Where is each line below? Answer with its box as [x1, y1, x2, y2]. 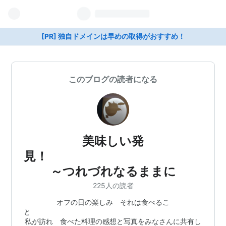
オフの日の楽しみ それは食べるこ [56, 197, 169, 206]
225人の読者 [92, 181, 134, 190]
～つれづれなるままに [50, 164, 176, 179]
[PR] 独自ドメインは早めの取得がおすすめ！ [41, 32, 185, 40]
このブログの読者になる [69, 74, 157, 84]
